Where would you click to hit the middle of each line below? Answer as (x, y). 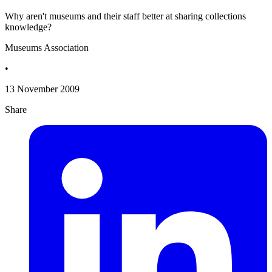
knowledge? (28, 27)
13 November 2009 (42, 89)
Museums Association (47, 48)
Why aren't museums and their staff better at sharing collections (125, 16)
